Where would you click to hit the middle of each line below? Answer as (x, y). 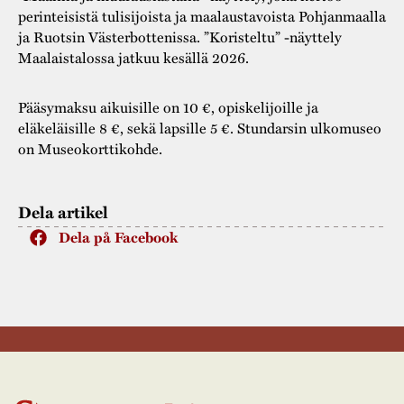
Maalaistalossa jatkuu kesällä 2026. (135, 57)
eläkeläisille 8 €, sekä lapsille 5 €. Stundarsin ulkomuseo (200, 128)
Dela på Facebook (118, 238)
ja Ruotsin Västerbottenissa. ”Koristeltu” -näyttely (180, 36)
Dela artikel (63, 212)
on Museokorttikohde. (90, 149)
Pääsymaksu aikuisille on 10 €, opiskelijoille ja (168, 107)
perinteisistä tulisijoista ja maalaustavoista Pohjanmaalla (202, 15)
